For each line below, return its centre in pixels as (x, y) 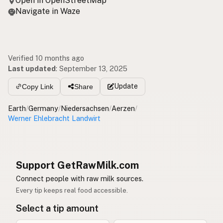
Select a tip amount (57, 208)
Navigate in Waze (48, 11)
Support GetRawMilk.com (77, 165)
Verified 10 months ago (46, 58)
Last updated (32, 69)
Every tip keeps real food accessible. (72, 190)
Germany (43, 108)
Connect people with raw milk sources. (80, 179)
